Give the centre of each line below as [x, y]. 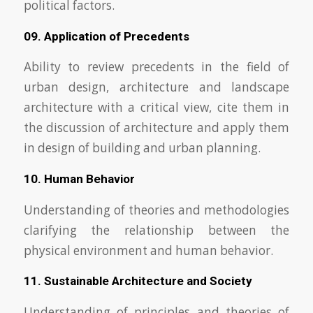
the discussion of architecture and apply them [156, 128]
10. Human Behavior [79, 179]
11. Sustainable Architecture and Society [138, 281]
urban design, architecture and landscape [156, 87]
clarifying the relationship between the [156, 230]
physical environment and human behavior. [148, 250]
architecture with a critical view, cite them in [156, 108]
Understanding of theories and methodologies [156, 210]
